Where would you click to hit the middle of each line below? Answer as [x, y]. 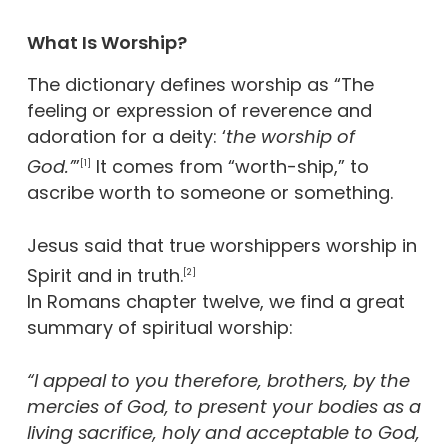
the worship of [290, 136]
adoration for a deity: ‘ [126, 136]
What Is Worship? [106, 42]
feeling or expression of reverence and [199, 110]
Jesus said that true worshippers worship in [221, 245]
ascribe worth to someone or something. [209, 192]
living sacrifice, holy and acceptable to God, [223, 432]
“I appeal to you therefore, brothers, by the [218, 380]
